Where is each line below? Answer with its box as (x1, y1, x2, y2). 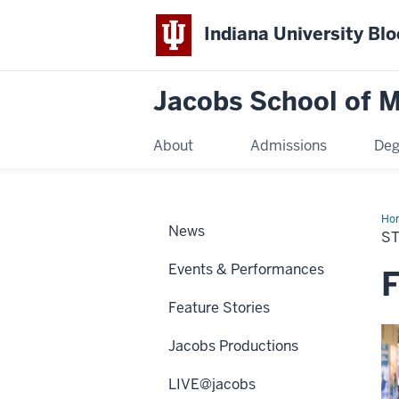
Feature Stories (168, 297, 270, 317)
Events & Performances (168, 259, 324, 279)
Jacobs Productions (168, 336, 298, 355)
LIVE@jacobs (168, 374, 256, 394)
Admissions (250, 135, 328, 155)
